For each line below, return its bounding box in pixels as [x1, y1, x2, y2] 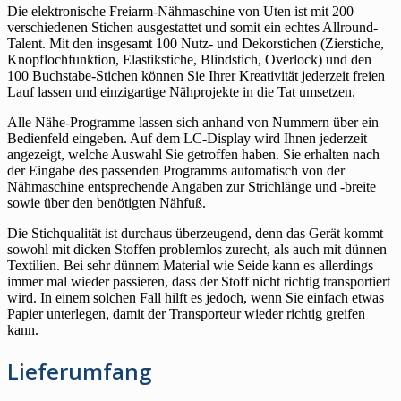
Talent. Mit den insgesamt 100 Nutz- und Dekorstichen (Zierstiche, [7, 36, 384, 52]
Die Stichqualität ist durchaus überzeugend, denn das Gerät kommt [7, 226, 383, 242]
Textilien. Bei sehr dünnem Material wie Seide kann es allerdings [7, 258, 373, 274]
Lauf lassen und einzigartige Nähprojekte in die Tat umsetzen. [7, 84, 355, 100]
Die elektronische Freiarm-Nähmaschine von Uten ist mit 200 [7, 4, 354, 20]
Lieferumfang [7, 356, 151, 387]
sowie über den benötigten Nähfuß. [7, 195, 206, 211]
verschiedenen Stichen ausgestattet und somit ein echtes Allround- [7, 20, 378, 36]
